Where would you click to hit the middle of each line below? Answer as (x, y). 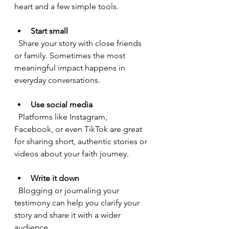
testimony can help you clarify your (78, 203)
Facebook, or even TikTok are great (79, 129)
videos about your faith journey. (72, 154)
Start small (49, 31)
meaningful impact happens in (71, 68)
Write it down (55, 178)
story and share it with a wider (68, 215)
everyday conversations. (57, 80)
